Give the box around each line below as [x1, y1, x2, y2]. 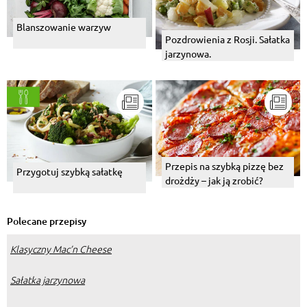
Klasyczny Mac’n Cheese [10, 242, 112, 256]
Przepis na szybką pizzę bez [164, 160, 284, 173]
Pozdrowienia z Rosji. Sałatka [164, 32, 290, 45]
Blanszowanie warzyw [16, 21, 111, 34]
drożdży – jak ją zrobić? [164, 174, 263, 187]
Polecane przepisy [7, 214, 86, 228]
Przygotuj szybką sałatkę [16, 165, 123, 178]
